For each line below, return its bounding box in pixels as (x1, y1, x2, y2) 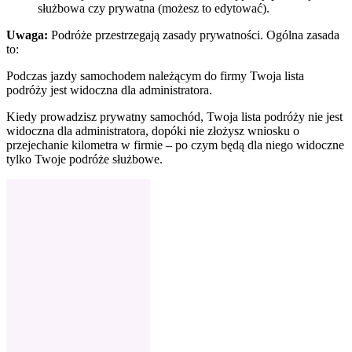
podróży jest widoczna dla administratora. (6, 82, 212, 97)
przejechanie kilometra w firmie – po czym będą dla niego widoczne (6, 137, 344, 152)
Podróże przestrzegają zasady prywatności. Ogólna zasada (48, 27, 339, 42)
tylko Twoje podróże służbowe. (6, 152, 163, 166)
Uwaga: (6, 27, 48, 42)
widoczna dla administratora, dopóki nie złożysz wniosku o (6, 123, 299, 137)
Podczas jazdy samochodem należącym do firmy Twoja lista (6, 68, 304, 82)
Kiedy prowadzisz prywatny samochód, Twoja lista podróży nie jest (6, 109, 343, 123)
